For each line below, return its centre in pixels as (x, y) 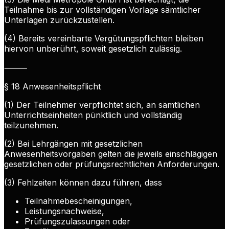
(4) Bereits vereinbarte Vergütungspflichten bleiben (104, 39)
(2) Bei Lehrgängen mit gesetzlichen (73, 144)
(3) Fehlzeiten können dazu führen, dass (83, 183)
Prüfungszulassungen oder (77, 222)
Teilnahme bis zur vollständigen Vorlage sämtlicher (102, 10)
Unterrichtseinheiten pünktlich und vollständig (93, 115)
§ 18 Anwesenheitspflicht (52, 87)
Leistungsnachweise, (64, 211)
